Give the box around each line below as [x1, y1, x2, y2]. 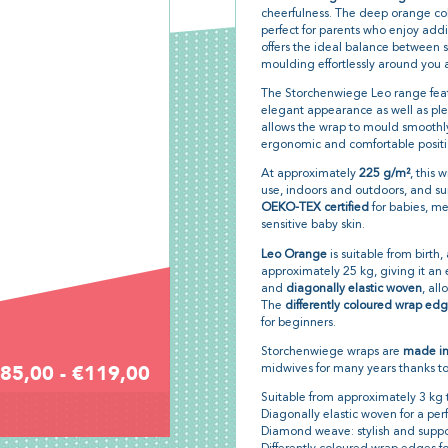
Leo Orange [260, 248, 327, 261]
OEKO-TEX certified [260, 202, 369, 215]
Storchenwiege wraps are [260, 345, 403, 358]
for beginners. [260, 316, 336, 329]
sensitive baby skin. [260, 219, 365, 232]
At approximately [260, 168, 359, 181]
